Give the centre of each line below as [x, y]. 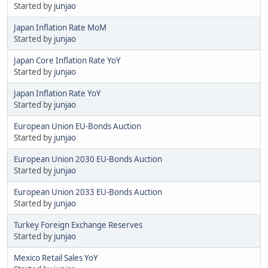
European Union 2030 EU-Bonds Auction [88, 159]
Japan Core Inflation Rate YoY [67, 60]
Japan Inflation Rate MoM [60, 27]
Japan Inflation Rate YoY [57, 93]
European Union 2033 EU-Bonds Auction [88, 192]
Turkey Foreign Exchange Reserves [78, 225]
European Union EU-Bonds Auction [77, 126]
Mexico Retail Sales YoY [56, 258]
